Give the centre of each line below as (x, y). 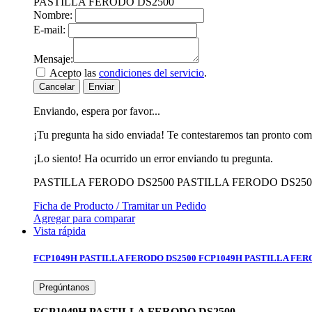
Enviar (101, 87)
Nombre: (53, 15)
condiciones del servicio (151, 73)
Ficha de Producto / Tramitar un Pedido (120, 206)
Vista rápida (60, 231)
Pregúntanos (64, 287)
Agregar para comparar (84, 219)
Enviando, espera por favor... (97, 111)
